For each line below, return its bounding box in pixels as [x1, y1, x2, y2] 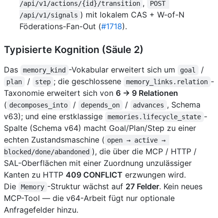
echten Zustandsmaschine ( [4, 135, 105, 145]
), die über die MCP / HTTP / [92, 146, 200, 157]
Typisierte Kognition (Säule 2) [4, 44, 144, 56]
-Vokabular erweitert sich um [68, 65, 178, 75]
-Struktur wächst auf [47, 182, 126, 192]
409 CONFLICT [66, 170, 123, 180]
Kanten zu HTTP [4, 170, 66, 180]
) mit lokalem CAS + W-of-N [80, 10, 187, 20]
